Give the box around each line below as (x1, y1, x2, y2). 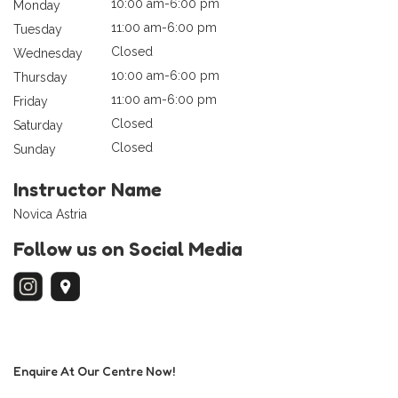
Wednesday (13, 46, 83, 61)
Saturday (13, 118, 63, 133)
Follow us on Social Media (13, 237, 243, 261)
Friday (13, 94, 48, 109)
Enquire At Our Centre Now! (13, 363, 175, 379)
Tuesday (13, 22, 62, 37)
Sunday (13, 142, 56, 157)
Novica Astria (13, 207, 87, 222)
